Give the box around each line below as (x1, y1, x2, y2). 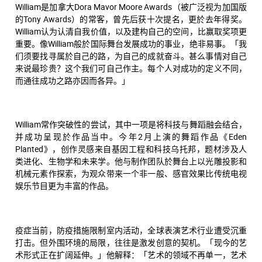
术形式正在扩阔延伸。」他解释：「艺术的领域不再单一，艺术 (15, 249, 247, 261)
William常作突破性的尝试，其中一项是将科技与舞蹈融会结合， (15, 119, 247, 130)
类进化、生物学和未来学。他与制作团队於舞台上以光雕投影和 (15, 156, 247, 167)
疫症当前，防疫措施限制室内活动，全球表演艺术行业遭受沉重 (15, 225, 247, 236)
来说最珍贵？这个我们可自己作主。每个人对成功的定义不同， (15, 62, 247, 74)
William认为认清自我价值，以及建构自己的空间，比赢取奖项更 (15, 25, 247, 37)
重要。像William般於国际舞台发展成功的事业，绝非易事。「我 (15, 37, 247, 49)
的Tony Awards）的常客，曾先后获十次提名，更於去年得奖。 (15, 13, 247, 25)
